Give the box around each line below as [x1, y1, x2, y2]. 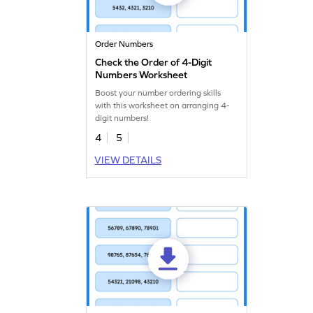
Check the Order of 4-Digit [95, 56, 212, 68]
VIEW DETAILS [94, 154, 162, 166]
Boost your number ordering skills [95, 87, 221, 98]
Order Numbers [95, 38, 154, 49]
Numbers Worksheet [95, 68, 188, 80]
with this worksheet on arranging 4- [95, 100, 230, 110]
